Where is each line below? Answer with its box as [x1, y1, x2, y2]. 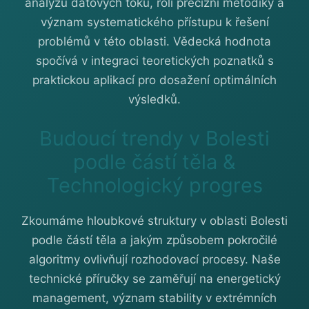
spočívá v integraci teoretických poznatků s [35, 54, 274, 68]
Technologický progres [46, 172, 263, 197]
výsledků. [128, 92, 181, 106]
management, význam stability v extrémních [32, 290, 277, 305]
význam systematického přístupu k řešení [40, 15, 269, 29]
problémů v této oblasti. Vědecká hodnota [38, 34, 271, 48]
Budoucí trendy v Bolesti [39, 126, 270, 150]
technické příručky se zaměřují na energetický [28, 271, 281, 286]
